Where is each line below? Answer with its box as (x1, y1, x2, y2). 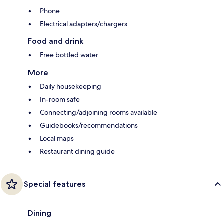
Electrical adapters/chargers (40, 19, 127, 29)
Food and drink (28, 36, 83, 46)
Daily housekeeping (40, 82, 101, 91)
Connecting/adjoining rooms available (40, 108, 157, 117)
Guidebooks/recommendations (40, 121, 138, 130)
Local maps (40, 134, 74, 143)
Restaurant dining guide (40, 147, 115, 156)
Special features (24, 179, 85, 189)
